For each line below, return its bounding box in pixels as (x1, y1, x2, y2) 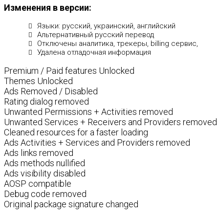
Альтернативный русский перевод (37, 30, 154, 39)
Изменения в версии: (4, 2, 91, 13)
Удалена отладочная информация (37, 48, 151, 57)
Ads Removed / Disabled (4, 86, 98, 96)
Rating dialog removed (4, 96, 89, 107)
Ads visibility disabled (4, 168, 86, 178)
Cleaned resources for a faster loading (4, 127, 148, 137)
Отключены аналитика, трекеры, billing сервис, (37, 39, 198, 48)
